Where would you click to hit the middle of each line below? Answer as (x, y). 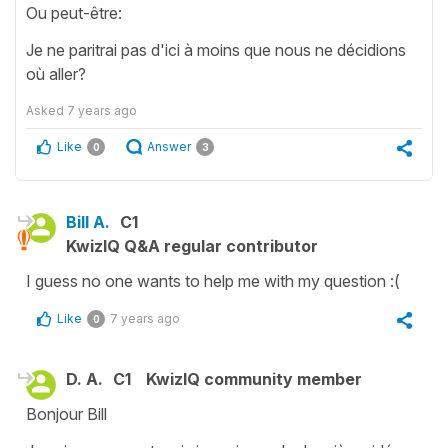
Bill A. (88, 222)
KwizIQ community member (254, 379)
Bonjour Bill (66, 414)
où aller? (56, 74)
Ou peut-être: (74, 13)
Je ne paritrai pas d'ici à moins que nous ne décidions (216, 50)
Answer (169, 147)
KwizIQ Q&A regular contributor (192, 246)
